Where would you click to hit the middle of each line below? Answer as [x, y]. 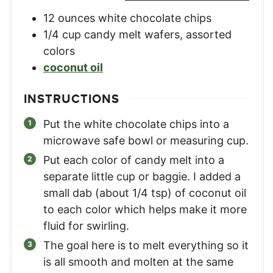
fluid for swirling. [86, 225]
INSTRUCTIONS [72, 98]
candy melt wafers [132, 34]
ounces [76, 18]
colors [59, 51]
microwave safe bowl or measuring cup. [146, 140]
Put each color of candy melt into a [134, 160]
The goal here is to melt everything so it [146, 245]
